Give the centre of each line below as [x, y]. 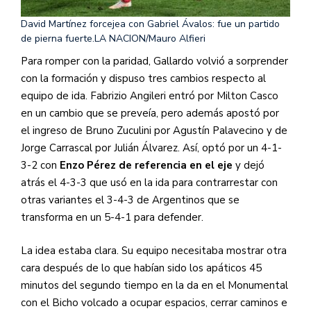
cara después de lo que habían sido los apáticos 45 [141, 268]
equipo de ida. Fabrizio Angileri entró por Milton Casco [150, 96]
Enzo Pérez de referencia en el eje [148, 166]
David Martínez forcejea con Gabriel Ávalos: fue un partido [150, 24]
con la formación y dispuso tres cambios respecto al [143, 79]
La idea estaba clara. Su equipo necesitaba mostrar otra [154, 250]
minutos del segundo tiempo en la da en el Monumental [154, 285]
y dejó [250, 166]
